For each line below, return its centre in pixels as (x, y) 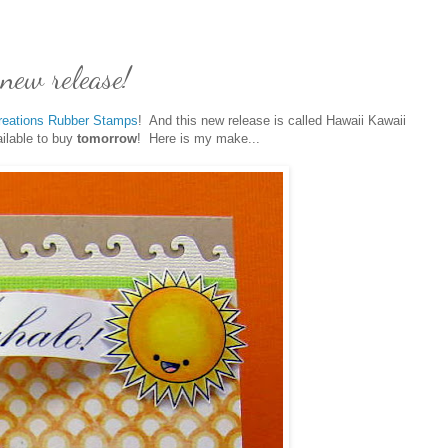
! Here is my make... (198, 139)
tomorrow (107, 139)
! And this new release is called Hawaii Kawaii (272, 121)
